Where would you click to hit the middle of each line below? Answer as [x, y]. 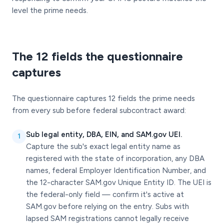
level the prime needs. [50, 10]
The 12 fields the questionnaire [97, 56]
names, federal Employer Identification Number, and [116, 170]
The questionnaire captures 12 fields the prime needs [103, 98]
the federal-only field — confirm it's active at [105, 194]
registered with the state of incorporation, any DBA [115, 158]
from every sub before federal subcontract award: [99, 110]
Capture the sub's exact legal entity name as [103, 146]
